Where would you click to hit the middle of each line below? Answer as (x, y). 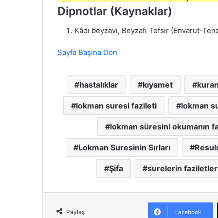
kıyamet (158, 85)
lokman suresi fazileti (116, 106)
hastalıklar (99, 85)
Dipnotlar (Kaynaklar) (115, 11)
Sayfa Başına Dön (87, 52)
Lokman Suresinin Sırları (124, 147)
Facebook (188, 212)
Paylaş (75, 212)
